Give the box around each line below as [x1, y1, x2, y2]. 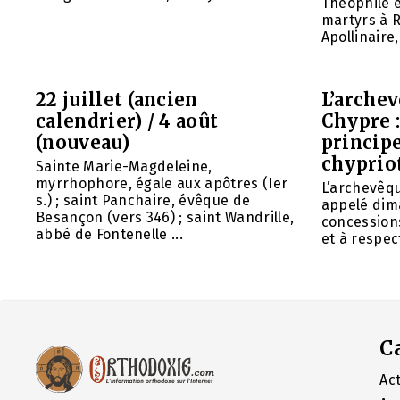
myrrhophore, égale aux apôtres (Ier [36, 175, 288, 193]
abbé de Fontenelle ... [36, 226, 184, 244]
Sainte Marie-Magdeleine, [36, 158, 212, 176]
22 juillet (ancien [36, 88, 198, 112]
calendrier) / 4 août [36, 110, 219, 133]
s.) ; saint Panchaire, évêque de [36, 192, 251, 210]
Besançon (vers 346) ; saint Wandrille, [36, 209, 295, 227]
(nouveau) [36, 131, 129, 154]
